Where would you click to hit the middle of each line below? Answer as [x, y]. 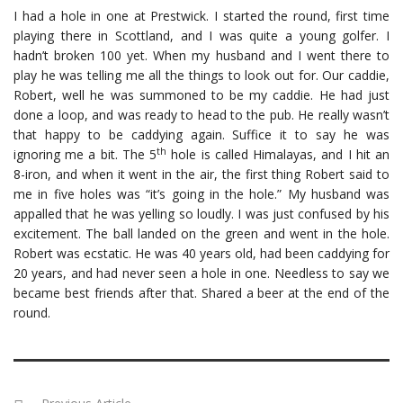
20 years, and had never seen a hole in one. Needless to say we [201, 273]
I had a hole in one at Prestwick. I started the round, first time [201, 16]
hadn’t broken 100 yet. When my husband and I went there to [201, 56]
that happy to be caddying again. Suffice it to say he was [201, 135]
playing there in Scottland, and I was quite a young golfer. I [201, 36]
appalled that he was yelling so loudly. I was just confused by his [201, 214]
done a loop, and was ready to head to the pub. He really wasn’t [201, 115]
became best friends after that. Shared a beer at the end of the [201, 293]
